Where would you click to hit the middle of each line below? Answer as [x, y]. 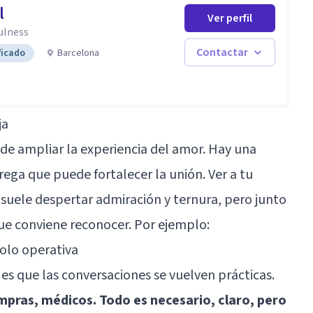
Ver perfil [230, 18]
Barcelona [78, 53]
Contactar [223, 52]
